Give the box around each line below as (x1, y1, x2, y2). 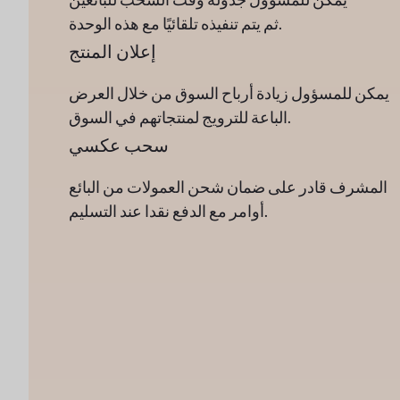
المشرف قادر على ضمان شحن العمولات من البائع (69, 176, 388, 196)
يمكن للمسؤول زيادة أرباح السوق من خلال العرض (69, 82, 390, 103)
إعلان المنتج (69, 39, 157, 62)
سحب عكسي (69, 133, 170, 155)
